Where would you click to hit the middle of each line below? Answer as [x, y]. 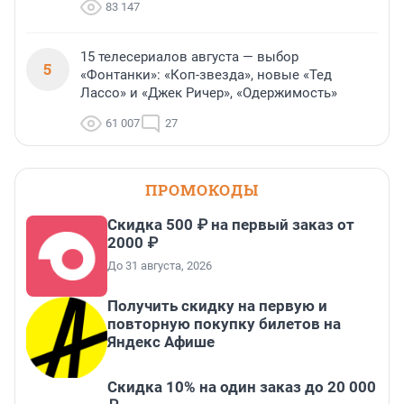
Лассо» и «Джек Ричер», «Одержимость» [209, 93]
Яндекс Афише [161, 342]
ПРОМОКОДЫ [202, 190]
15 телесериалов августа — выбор [189, 57]
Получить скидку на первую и [217, 306]
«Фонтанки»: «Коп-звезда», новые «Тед [206, 75]
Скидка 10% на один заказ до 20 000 [242, 387]
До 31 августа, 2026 [160, 266]
